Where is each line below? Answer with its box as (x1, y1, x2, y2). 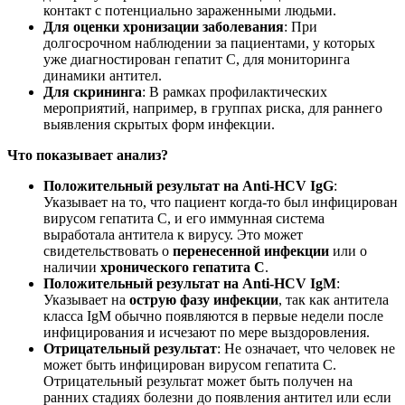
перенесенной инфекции (173, 243, 329, 259)
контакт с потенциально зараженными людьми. (43, 3, 336, 19)
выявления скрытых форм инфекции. (43, 117, 275, 133)
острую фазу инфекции (129, 292, 278, 308)
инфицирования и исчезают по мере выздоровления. (43, 325, 370, 341)
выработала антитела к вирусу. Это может (43, 227, 303, 243)
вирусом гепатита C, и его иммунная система (43, 211, 325, 227)
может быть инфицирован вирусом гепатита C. (43, 357, 336, 373)
